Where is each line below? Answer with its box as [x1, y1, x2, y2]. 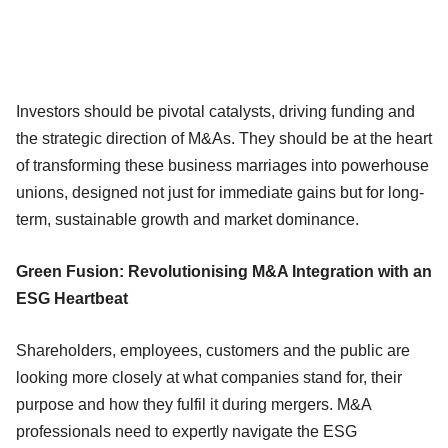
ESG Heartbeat [16, 289, 128, 307]
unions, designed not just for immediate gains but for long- [16, 183, 424, 201]
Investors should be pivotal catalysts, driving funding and [16, 102, 415, 120]
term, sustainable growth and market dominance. [16, 210, 359, 228]
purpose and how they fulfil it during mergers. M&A [16, 395, 371, 413]
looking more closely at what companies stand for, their [16, 368, 402, 386]
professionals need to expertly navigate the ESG [16, 422, 357, 440]
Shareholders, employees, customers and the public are [16, 341, 410, 359]
